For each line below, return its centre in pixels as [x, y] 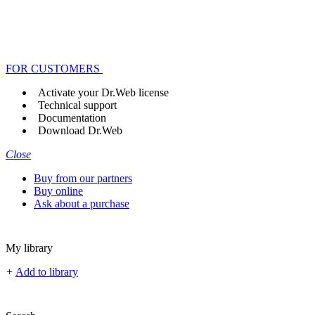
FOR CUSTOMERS [53, 69]
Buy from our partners [83, 178]
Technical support [77, 105]
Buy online [58, 191]
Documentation [72, 118]
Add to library [47, 272]
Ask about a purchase [82, 204]
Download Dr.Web [80, 130]
